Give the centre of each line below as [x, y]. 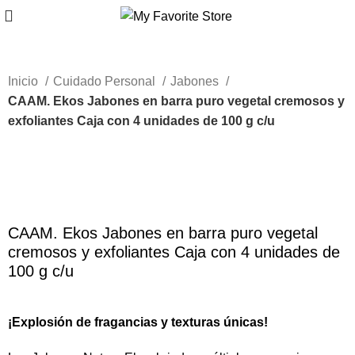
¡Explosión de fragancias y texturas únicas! [138, 323]
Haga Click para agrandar [81, 197]
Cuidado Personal [106, 81]
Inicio [25, 81]
